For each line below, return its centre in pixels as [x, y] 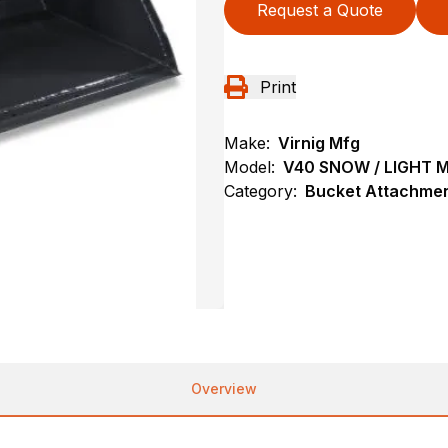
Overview [224, 389]
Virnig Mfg [319, 143]
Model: [249, 167]
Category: [260, 191]
